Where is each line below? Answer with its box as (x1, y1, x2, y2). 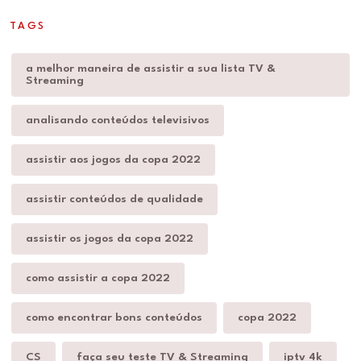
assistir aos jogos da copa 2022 (26, 153, 201, 165)
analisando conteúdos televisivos (26, 114, 210, 126)
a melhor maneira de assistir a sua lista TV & (26, 62, 276, 74)
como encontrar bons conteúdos (26, 311, 202, 323)
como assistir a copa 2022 (26, 272, 170, 284)
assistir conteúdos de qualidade (26, 193, 203, 205)
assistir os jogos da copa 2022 (26, 232, 193, 244)
